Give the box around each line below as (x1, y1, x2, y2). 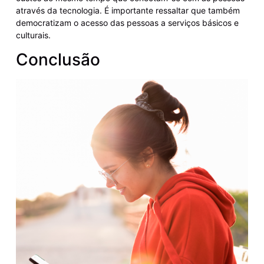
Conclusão (15, 49, 100, 70)
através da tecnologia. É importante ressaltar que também (15, 5, 240, 16)
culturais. (15, 30, 51, 41)
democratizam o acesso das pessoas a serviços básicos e (15, 18, 239, 28)
